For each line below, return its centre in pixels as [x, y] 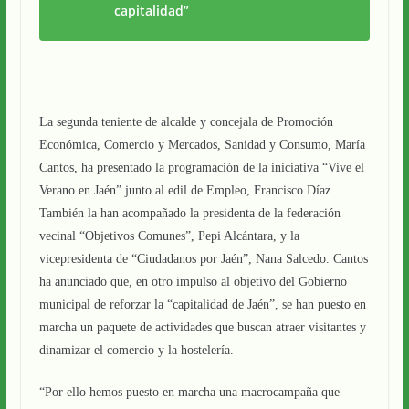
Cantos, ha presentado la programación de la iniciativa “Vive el [201, 168]
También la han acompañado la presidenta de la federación [189, 213]
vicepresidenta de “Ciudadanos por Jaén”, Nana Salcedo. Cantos [203, 259]
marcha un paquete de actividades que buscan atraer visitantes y [202, 327]
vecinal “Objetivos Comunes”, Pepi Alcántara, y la [169, 236]
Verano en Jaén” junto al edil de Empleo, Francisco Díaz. [186, 190]
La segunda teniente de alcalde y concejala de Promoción [186, 122]
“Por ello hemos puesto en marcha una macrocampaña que [189, 392]
